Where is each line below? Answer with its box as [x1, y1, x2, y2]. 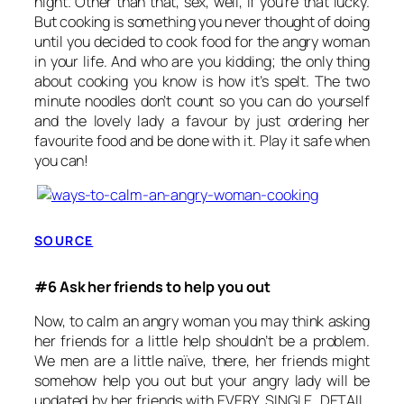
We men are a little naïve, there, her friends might [34, 351, 370, 372]
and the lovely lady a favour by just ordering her [34, 110, 370, 131]
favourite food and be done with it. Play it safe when [34, 130, 370, 151]
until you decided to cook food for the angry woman [34, 31, 370, 51]
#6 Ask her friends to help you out [34, 277, 271, 298]
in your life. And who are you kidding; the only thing [34, 50, 370, 71]
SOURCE [34, 232, 94, 250]
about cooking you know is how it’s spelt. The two [34, 70, 370, 91]
